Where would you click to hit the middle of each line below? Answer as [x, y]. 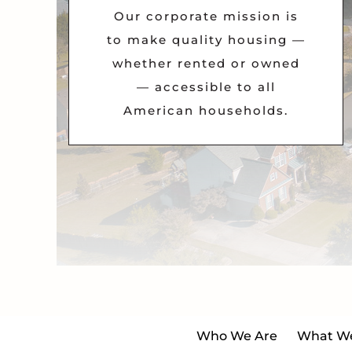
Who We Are [236, 336]
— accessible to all [206, 87]
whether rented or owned [206, 64]
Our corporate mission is [206, 16]
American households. [206, 111]
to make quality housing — [206, 40]
